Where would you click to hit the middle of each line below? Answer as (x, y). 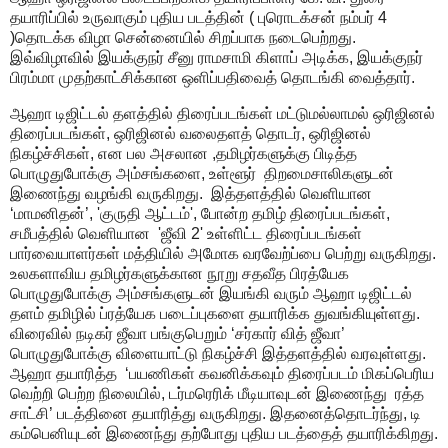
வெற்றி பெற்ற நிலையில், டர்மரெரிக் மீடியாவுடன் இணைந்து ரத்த (217, 393)
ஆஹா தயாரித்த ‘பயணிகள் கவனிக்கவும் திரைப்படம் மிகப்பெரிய (222, 373)
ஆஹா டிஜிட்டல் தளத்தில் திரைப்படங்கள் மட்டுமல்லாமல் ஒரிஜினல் (222, 113)
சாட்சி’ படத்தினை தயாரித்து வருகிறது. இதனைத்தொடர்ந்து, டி (215, 413)
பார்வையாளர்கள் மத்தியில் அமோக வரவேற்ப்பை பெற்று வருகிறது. (223, 253)
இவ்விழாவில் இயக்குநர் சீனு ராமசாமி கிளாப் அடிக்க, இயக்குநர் (216, 57)
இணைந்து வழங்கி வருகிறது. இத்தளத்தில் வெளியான (191, 193)
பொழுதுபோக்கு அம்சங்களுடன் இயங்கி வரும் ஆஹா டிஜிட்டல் (211, 293)
